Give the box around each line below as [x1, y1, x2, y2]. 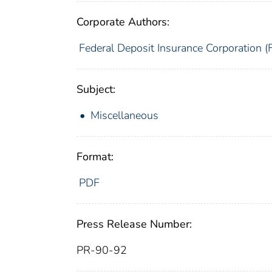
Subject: [76, 82, 115, 97]
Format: [76, 149, 114, 165]
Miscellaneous [90, 108, 158, 123]
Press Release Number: [76, 217, 192, 232]
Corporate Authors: [76, 15, 169, 30]
